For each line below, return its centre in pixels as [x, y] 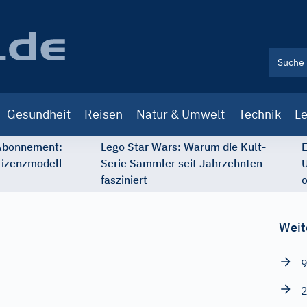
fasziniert [124, 180]
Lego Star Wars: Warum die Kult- [183, 147]
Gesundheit [39, 114]
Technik [260, 114]
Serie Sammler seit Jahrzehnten [182, 163]
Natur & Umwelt [181, 114]
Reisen [103, 114]
